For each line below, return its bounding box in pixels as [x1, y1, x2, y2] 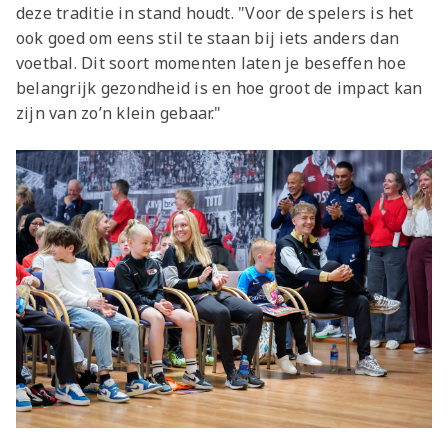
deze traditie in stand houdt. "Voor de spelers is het [16, 2, 414, 25]
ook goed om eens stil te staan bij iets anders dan [16, 27, 399, 50]
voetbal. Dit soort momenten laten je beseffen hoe [16, 52, 406, 75]
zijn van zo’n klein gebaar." [16, 102, 222, 125]
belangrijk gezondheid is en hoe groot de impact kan [16, 77, 423, 100]
